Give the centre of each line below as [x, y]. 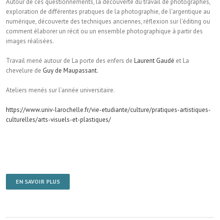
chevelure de [24, 71]
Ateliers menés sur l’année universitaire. [60, 90]
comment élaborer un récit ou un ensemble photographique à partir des [104, 31]
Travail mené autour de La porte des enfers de [70, 61]
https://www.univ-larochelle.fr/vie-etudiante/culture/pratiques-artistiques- [108, 110]
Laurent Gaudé [154, 61]
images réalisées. [30, 41]
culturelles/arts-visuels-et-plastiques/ [58, 120]
